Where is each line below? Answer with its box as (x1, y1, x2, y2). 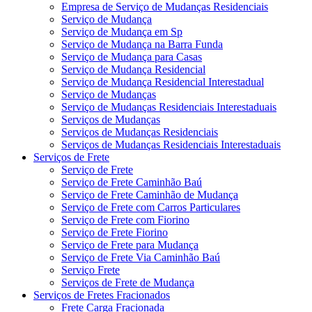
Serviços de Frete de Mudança (61, 276, 194, 288)
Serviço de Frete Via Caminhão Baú (61, 251, 220, 263)
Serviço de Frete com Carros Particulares (61, 201, 240, 213)
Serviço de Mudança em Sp (61, 25, 182, 38)
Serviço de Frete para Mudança (61, 238, 198, 251)
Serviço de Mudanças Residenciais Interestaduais (61, 100, 276, 113)
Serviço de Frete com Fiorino (61, 213, 189, 226)
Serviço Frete (61, 263, 120, 276)
